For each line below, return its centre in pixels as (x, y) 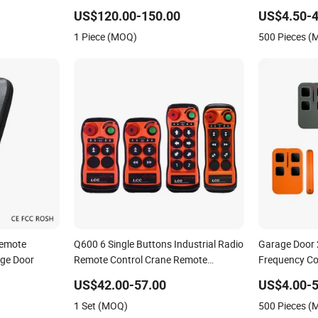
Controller (95, 275)
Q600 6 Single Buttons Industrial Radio (158, 243)
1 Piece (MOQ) (105, 36)
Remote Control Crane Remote (140, 259)
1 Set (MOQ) (100, 305)
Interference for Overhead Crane (144, 21)
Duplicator (281, 275)
